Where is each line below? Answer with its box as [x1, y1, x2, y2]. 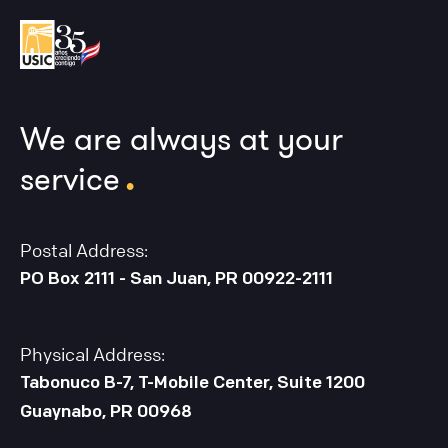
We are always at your [20, 119, 343, 158]
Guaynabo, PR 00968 [20, 404, 192, 422]
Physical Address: [20, 343, 165, 366]
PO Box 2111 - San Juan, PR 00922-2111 [20, 271, 333, 289]
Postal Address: [20, 239, 148, 262]
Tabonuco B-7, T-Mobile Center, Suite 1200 [20, 375, 365, 393]
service [20, 159, 120, 198]
